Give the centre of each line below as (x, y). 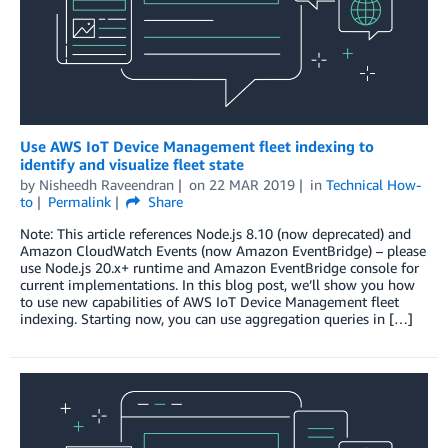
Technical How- (373, 185)
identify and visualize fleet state (132, 164)
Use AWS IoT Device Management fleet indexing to (197, 146)
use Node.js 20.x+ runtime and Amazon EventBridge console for (219, 268)
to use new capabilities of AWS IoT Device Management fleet (209, 302)
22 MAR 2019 (251, 185)
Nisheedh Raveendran (106, 185)
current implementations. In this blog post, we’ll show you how (217, 285)
